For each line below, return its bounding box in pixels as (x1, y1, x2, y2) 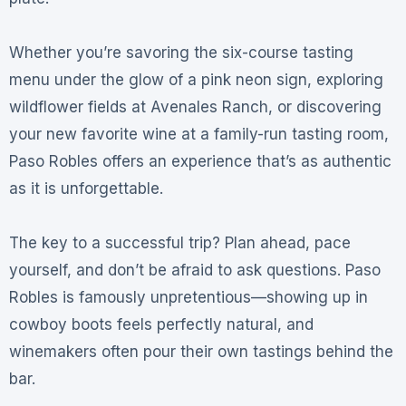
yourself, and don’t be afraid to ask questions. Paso (8, 261, 381, 280)
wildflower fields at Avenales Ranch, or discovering (8, 98, 382, 117)
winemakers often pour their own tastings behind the (8, 343, 393, 362)
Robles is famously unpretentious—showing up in (8, 288, 368, 307)
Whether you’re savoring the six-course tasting (8, 43, 353, 63)
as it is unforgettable (8, 179, 159, 198)
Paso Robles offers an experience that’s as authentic (8, 152, 391, 171)
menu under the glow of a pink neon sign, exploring (8, 71, 383, 90)
